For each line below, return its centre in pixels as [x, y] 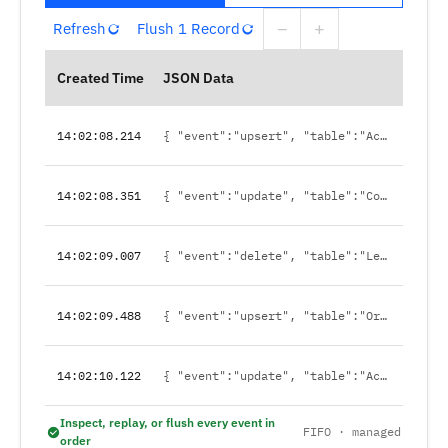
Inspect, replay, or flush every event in [167, 422]
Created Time [100, 78]
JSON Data [198, 78]
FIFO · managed [352, 431]
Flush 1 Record [188, 28]
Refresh [79, 28]
